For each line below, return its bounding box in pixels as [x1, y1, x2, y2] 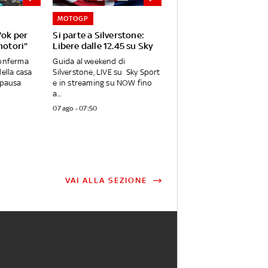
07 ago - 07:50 [53, 104, 98, 113]
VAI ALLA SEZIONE [65, 176, 147, 185]
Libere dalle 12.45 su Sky [53, 41, 154, 51]
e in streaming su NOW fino [53, 78, 153, 88]
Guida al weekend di [53, 57, 126, 66]
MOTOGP [57, 14, 89, 23]
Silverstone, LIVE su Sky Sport [53, 68, 160, 77]
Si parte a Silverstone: [53, 30, 144, 41]
